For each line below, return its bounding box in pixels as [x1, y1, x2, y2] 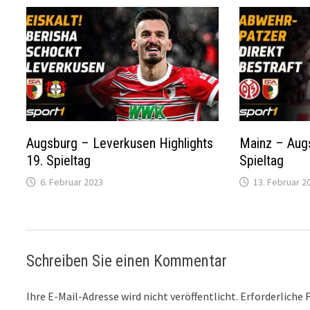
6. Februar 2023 [40, 176, 104, 189]
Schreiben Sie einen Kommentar [26, 252, 228, 271]
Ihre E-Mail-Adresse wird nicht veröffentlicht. [26, 289, 239, 304]
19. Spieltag [26, 152, 91, 170]
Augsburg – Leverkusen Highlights [26, 135, 214, 152]
